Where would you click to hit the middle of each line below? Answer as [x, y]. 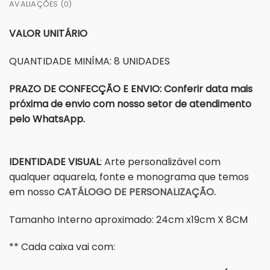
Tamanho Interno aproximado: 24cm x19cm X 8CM [128, 219]
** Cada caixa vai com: [62, 247]
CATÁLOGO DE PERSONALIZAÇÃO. [137, 192]
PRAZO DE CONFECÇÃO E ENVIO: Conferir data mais [131, 89]
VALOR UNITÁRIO [48, 34]
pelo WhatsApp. [47, 119]
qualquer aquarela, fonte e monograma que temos [129, 177]
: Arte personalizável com [160, 162]
